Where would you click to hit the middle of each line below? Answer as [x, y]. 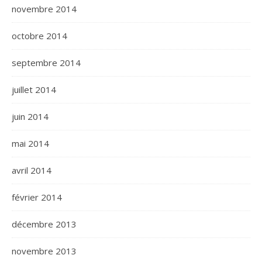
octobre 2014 [39, 36]
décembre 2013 [44, 224]
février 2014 [37, 197]
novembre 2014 [44, 9]
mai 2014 [30, 143]
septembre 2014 [46, 63]
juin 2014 [30, 116]
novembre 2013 [44, 251]
